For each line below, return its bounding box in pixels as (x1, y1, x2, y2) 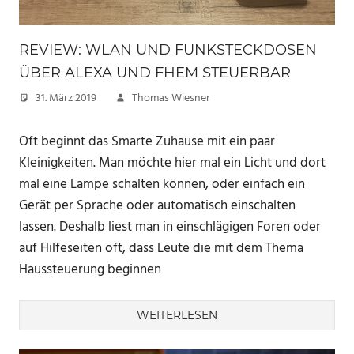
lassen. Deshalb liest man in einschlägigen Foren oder (19, 216, 321, 238)
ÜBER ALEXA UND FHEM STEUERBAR (19, 64, 291, 82)
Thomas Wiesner (132, 89, 210, 108)
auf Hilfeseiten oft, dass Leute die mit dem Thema (19, 237, 303, 259)
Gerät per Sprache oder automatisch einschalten (19, 194, 296, 217)
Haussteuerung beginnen (19, 258, 161, 281)
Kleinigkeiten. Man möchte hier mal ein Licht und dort (19, 152, 326, 174)
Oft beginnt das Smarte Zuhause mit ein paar (19, 130, 275, 153)
